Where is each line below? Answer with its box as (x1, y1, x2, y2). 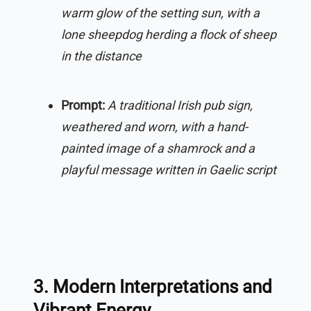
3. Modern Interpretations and (33, 276, 272, 297)
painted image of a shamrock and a (61, 140, 255, 155)
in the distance (61, 48, 142, 63)
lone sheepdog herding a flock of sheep (61, 26, 276, 42)
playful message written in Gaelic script (61, 162, 276, 177)
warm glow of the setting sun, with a (61, 5, 260, 20)
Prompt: (61, 97, 105, 112)
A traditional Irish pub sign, (108, 97, 253, 112)
